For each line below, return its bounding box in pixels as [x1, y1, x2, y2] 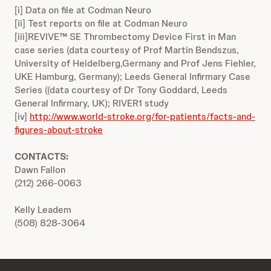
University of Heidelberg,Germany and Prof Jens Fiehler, [15, 57, 256, 70]
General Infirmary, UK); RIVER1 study [15, 97, 169, 109]
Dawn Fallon [15, 163, 65, 176]
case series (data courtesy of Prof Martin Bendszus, [15, 44, 239, 56]
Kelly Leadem [15, 203, 71, 216]
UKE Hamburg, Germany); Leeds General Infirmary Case [15, 70, 250, 83]
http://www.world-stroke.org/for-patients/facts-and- [30, 110, 255, 123]
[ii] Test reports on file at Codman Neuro [15, 17, 188, 30]
